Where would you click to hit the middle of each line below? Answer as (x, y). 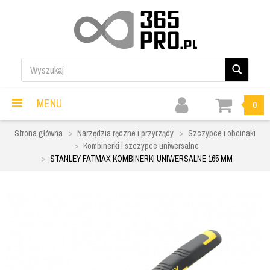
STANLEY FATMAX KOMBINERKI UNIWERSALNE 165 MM (141, 159)
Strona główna (39, 133)
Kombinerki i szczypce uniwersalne (141, 146)
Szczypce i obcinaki (222, 133)
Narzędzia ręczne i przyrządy (125, 133)
